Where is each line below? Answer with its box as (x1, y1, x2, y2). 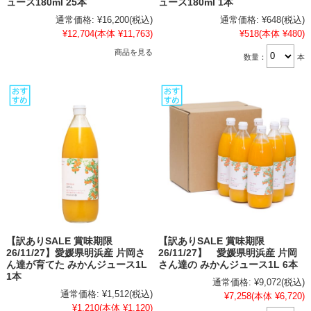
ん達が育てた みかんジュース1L (6, 259, 147, 270)
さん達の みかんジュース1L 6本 (158, 259, 299, 270)
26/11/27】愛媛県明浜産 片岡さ (6, 247, 145, 258)
